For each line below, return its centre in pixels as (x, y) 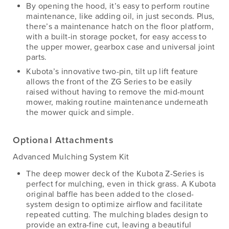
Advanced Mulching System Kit (71, 157)
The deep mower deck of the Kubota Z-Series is (115, 174)
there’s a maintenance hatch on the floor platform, (120, 26)
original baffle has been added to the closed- (110, 194)
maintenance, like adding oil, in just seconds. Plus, (120, 16)
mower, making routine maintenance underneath (117, 102)
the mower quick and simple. (80, 112)
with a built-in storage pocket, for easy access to (116, 37)
